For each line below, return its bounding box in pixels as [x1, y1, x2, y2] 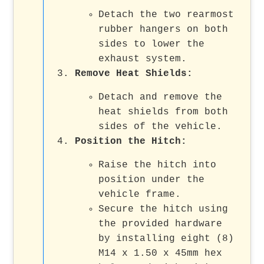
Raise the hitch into [98, 159, 217, 170]
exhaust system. [98, 53, 187, 64]
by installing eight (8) [98, 233, 235, 244]
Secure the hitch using [98, 203, 229, 214]
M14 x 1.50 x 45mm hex [98, 247, 223, 259]
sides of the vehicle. [98, 121, 223, 132]
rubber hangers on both [98, 24, 229, 35]
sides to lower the [98, 38, 205, 49]
